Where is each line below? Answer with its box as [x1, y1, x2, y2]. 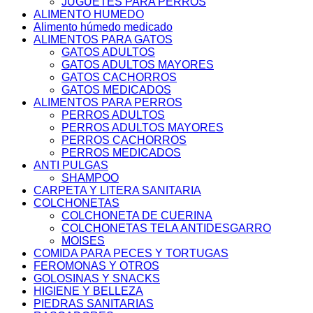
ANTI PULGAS [34, 159, 108, 171]
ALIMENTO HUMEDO [34, 8, 144, 20]
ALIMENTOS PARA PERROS [34, 96, 182, 108]
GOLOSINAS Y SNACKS [34, 272, 160, 284]
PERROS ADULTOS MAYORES [61, 121, 224, 133]
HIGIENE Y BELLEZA [34, 284, 143, 297]
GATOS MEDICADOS [61, 83, 171, 96]
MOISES [61, 234, 105, 247]
